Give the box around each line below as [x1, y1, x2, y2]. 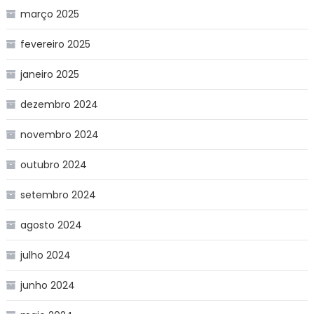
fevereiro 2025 [20, 36, 90, 51]
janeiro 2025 [20, 67, 79, 81]
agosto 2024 [20, 217, 82, 232]
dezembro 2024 [20, 97, 98, 111]
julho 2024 [20, 247, 71, 262]
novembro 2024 [20, 127, 99, 142]
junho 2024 [20, 278, 75, 292]
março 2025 [20, 6, 79, 21]
